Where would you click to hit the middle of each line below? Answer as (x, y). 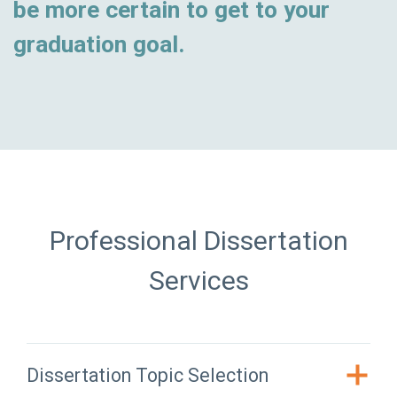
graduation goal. (99, 43)
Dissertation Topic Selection (148, 375)
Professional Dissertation (198, 240)
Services (198, 280)
